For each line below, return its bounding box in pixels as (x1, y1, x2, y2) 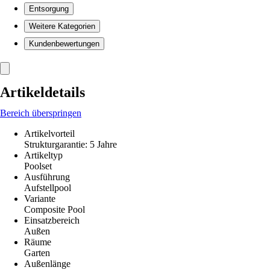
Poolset (24, 161, 52, 171)
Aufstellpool (24, 183, 71, 193)
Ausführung (24, 172, 70, 182)
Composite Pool (24, 204, 85, 215)
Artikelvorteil (24, 128, 75, 139)
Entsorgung (29, 4, 69, 13)
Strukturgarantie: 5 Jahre (24, 139, 117, 149)
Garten (24, 248, 50, 258)
